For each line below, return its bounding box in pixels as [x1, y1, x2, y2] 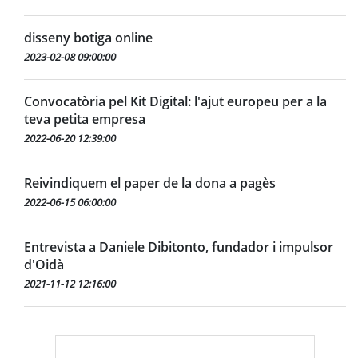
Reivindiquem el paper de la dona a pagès [24, 173, 276, 192]
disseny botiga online [24, 28, 153, 46]
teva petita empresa [24, 109, 145, 128]
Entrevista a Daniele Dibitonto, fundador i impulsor [24, 237, 333, 256]
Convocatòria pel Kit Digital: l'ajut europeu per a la [24, 92, 327, 110]
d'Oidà [24, 255, 64, 273]
